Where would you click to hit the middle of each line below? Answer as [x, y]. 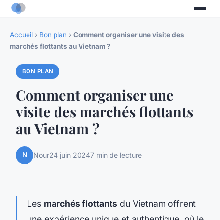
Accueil [21, 35]
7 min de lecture [116, 155]
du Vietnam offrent [157, 203]
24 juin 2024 [70, 155]
